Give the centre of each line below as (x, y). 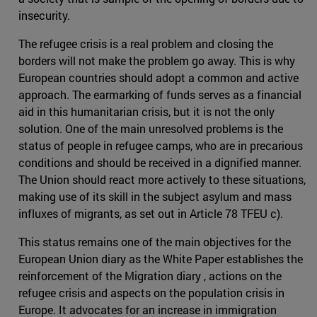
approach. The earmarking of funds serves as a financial (160, 94)
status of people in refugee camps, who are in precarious (161, 145)
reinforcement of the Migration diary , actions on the (150, 275)
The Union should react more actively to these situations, (162, 179)
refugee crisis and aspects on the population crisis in (151, 292)
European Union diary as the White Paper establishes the (161, 258)
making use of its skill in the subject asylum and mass (155, 196)
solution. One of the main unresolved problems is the (151, 128)
